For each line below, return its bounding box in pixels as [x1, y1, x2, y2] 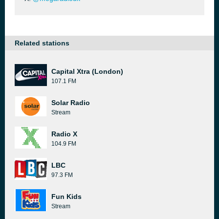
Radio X [51, 130, 77, 138]
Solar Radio [51, 99, 90, 107]
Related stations [15, 39, 69, 47]
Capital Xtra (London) [51, 67, 123, 75]
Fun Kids [51, 193, 82, 200]
